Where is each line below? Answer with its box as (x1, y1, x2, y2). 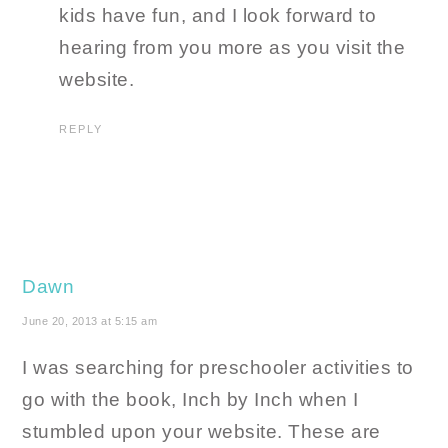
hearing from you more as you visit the (59, 37, 406, 59)
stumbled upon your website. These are (22, 421, 381, 443)
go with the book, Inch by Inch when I (22, 389, 359, 411)
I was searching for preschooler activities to (22, 357, 414, 379)
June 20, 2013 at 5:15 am (22, 315, 158, 328)
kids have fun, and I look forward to (59, 5, 377, 27)
